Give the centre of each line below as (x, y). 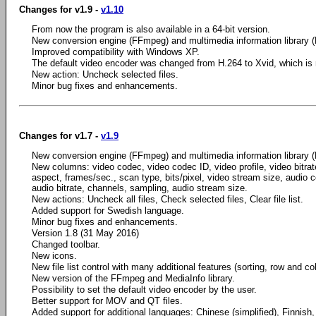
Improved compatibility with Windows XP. (116, 51)
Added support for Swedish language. (108, 211)
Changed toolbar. (66, 244)
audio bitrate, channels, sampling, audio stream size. (140, 188)
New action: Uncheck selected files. (105, 74)
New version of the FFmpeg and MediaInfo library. (133, 278)
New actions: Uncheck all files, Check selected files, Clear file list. (168, 199)
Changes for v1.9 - (60, 9)
